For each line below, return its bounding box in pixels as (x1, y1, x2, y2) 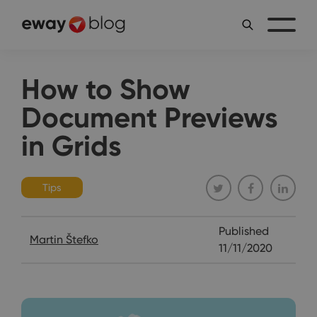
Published (219, 224, 270, 238)
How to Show (21, 71, 190, 107)
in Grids (21, 128, 122, 163)
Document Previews (21, 100, 278, 135)
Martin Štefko (30, 232, 98, 246)
